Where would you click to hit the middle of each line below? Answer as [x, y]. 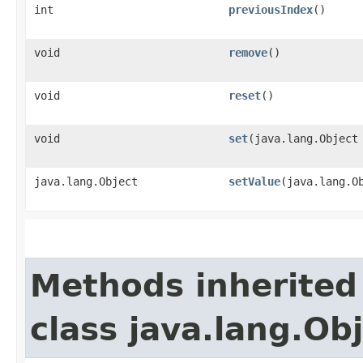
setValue [254, 181]
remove [248, 53]
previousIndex [271, 10]
